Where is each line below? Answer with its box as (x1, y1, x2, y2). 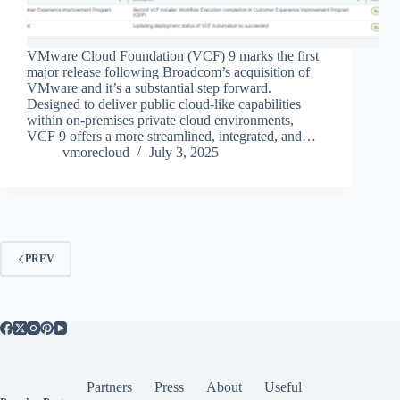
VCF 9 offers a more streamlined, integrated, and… (27, 129, 316, 145)
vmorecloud (62, 145, 129, 161)
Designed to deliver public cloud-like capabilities (27, 96, 301, 112)
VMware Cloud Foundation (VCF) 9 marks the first (27, 48, 319, 64)
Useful (263, 379, 302, 396)
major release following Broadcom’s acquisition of (27, 64, 310, 80)
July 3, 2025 (149, 145, 219, 161)
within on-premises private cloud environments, (27, 112, 294, 129)
